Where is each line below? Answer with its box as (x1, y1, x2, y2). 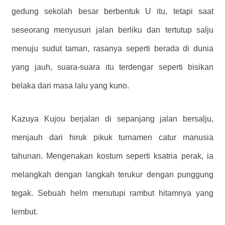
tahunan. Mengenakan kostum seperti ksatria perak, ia (12, 152, 213, 161)
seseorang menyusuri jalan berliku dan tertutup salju (12, 26, 213, 35)
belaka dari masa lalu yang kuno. (12, 81, 129, 90)
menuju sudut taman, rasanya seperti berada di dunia (12, 44, 213, 53)
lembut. (12, 207, 38, 216)
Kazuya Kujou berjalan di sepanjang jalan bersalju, (12, 115, 213, 124)
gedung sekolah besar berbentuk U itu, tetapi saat (12, 7, 213, 16)
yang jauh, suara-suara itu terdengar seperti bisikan (12, 63, 213, 72)
